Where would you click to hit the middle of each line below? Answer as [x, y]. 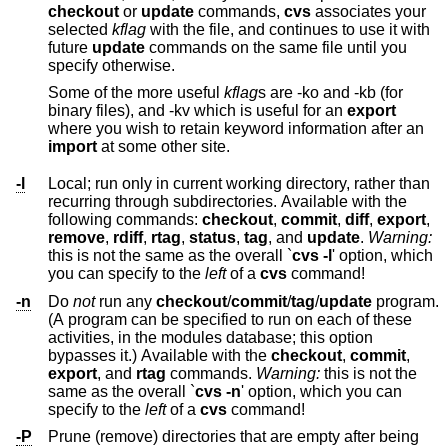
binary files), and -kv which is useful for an [197, 111]
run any [125, 301]
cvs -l [312, 256]
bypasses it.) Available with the [159, 355]
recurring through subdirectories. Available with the [81, 202]
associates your [368, 11]
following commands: [125, 220]
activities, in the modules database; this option [137, 337]
